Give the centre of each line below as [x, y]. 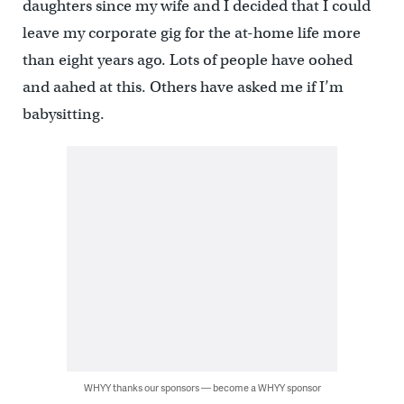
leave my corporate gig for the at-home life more [191, 32]
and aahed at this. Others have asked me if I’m [183, 87]
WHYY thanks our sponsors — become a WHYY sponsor [202, 387]
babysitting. [63, 114]
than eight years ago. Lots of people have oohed [187, 60]
